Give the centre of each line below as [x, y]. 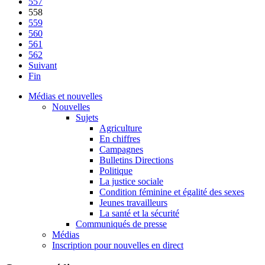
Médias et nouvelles [65, 96]
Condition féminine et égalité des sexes [172, 192]
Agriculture [121, 128]
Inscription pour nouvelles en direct [118, 245]
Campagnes [121, 150]
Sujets [87, 118]
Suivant [43, 66]
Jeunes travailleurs [133, 203]
